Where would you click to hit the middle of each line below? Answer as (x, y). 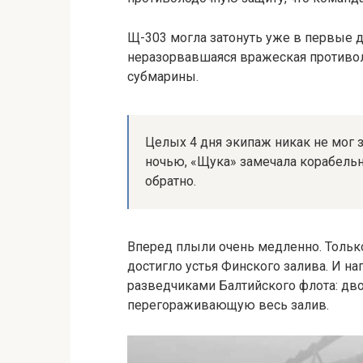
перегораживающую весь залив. (228, 305)
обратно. (171, 181)
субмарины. (163, 77)
